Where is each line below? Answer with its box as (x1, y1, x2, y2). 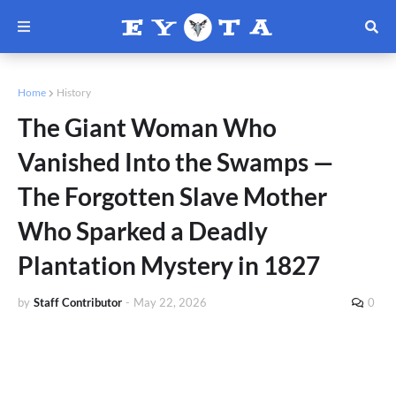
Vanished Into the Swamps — (18, 147, 334, 177)
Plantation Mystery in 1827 (18, 250, 320, 280)
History (57, 86, 91, 99)
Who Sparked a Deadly (18, 216, 268, 246)
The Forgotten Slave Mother (18, 181, 327, 211)
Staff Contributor (34, 295, 122, 309)
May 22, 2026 (133, 295, 207, 309)
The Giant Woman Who (18, 112, 277, 142)
